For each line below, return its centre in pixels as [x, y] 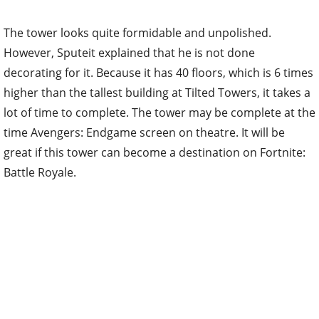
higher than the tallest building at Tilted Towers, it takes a [157, 92]
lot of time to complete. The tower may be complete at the [159, 112]
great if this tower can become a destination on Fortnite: [155, 152]
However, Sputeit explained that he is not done [129, 52]
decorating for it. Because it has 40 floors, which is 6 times [158, 72]
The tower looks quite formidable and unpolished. [137, 32]
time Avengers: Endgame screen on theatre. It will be [144, 132]
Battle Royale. [40, 172]
